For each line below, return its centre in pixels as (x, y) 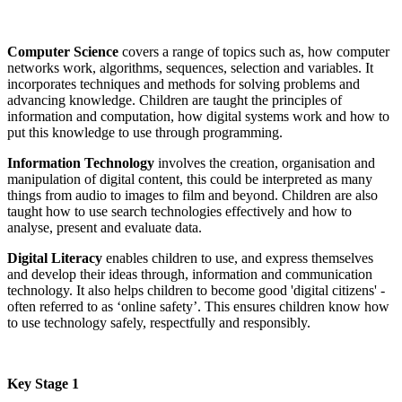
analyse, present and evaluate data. (105, 227)
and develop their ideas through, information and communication (190, 274)
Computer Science (63, 51)
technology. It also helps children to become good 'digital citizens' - (196, 290)
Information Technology (81, 162)
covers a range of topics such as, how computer (254, 51)
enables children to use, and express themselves (238, 258)
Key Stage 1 (43, 383)
